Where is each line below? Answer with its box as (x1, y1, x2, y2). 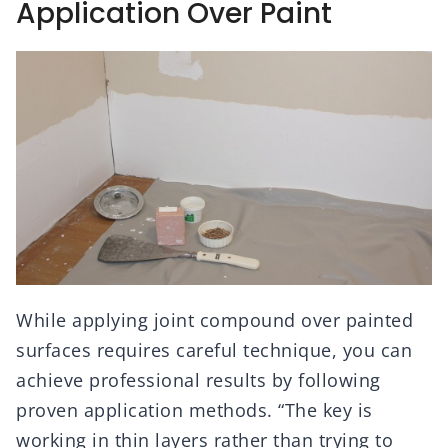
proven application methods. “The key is (16, 398, 373, 423)
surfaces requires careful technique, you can (16, 338, 412, 363)
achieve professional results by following (16, 368, 381, 393)
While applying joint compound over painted (16, 308, 413, 333)
